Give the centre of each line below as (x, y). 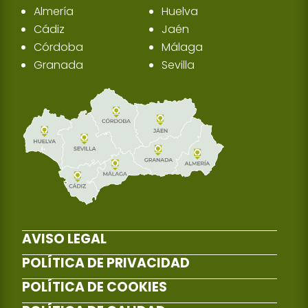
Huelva (180, 11)
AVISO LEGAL (65, 239)
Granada (59, 65)
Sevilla (178, 65)
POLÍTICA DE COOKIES (95, 287)
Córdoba (59, 47)
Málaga (183, 47)
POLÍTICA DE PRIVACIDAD (106, 263)
